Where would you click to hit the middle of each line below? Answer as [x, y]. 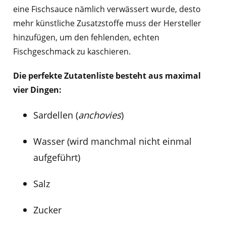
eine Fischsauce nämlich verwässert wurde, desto [107, 9]
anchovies [99, 115]
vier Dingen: [37, 90]
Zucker [47, 210]
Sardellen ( [55, 115]
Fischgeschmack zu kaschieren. [72, 52]
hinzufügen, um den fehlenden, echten [86, 38]
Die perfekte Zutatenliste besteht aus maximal [107, 76]
